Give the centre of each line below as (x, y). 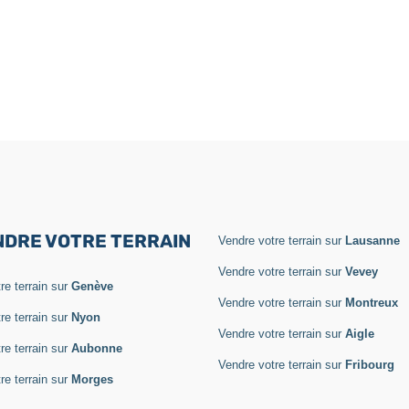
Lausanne (372, 240)
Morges (92, 379)
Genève (92, 286)
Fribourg (370, 364)
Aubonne (97, 348)
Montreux (372, 302)
